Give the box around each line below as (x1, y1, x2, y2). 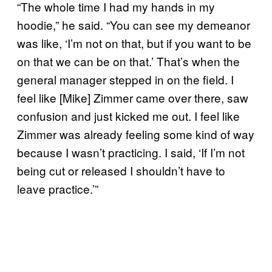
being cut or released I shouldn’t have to (17, 161, 225, 178)
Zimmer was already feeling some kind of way (17, 125, 254, 142)
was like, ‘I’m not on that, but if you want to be (17, 34, 251, 51)
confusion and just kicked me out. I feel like (17, 107, 240, 124)
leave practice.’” (17, 180, 98, 197)
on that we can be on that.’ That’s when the (17, 52, 240, 69)
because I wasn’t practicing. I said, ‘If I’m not (17, 143, 245, 160)
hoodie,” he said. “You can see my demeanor (17, 16, 250, 33)
